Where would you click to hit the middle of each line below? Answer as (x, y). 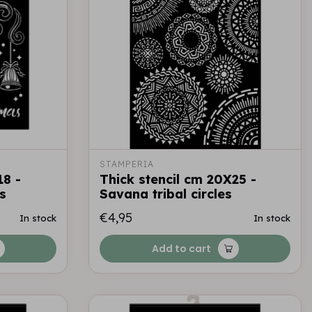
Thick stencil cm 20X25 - (178, 179)
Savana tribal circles (166, 194)
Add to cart (181, 249)
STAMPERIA (127, 164)
